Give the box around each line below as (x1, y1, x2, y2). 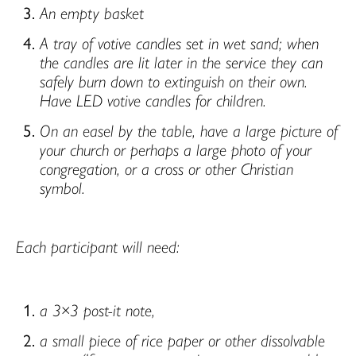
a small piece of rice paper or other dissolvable (40, 327, 325, 351)
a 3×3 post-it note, (40, 296, 155, 321)
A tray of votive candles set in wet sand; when (40, 30, 319, 55)
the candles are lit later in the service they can (40, 49, 323, 74)
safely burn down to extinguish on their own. (40, 68, 308, 93)
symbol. (40, 175, 85, 199)
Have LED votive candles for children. (40, 87, 266, 112)
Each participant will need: (16, 234, 180, 258)
